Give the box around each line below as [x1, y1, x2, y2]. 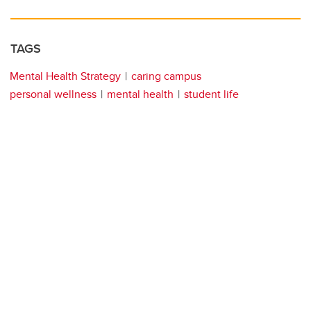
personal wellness [10, 85, 96, 102]
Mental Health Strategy [10, 67, 121, 84]
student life [184, 85, 239, 102]
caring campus [131, 67, 201, 84]
